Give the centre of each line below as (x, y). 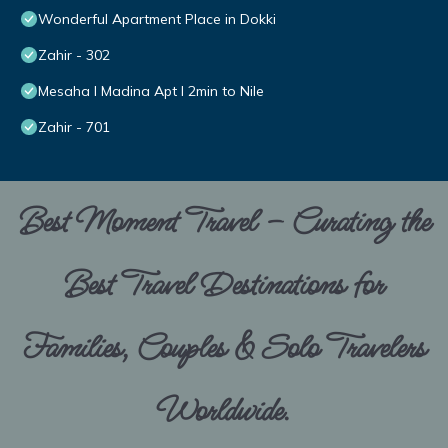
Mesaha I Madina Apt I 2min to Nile (151, 91)
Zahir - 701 (74, 127)
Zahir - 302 (74, 55)
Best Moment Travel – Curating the (224, 223)
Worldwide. (224, 412)
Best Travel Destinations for (224, 286)
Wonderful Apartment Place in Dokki (157, 19)
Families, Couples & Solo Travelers (224, 349)
